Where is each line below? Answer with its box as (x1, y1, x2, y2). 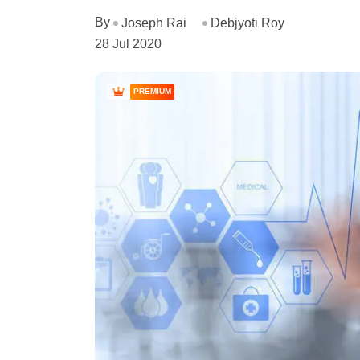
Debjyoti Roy (211, 15, 284, 30)
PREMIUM (133, 86, 171, 96)
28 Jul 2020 (95, 36, 162, 51)
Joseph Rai (121, 15, 186, 30)
